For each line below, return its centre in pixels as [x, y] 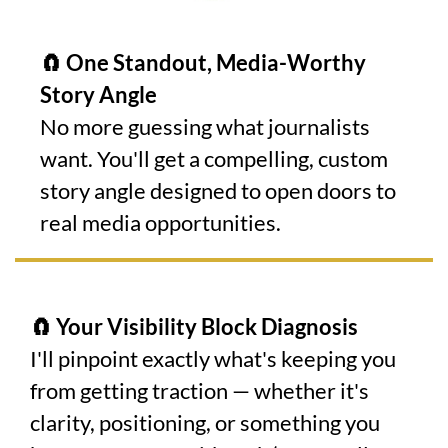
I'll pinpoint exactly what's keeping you [213, 358]
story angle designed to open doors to [218, 190]
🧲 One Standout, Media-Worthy [203, 62]
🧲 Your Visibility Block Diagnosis [194, 326]
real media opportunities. [160, 222]
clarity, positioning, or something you [205, 422]
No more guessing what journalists [205, 126]
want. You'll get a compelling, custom [214, 158]
